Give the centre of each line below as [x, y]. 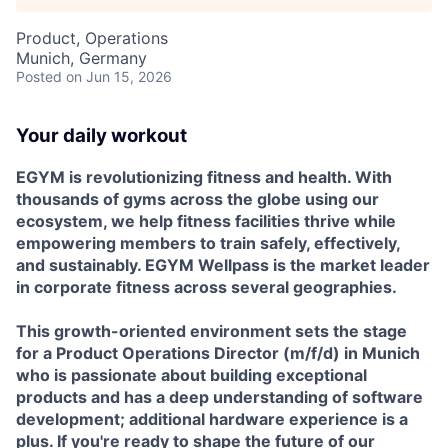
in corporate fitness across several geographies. [206, 286]
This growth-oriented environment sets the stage [211, 330]
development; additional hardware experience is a [212, 418]
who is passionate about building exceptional [191, 374]
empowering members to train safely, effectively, [208, 242]
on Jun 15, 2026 [119, 77]
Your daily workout [101, 136]
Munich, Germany [81, 58]
